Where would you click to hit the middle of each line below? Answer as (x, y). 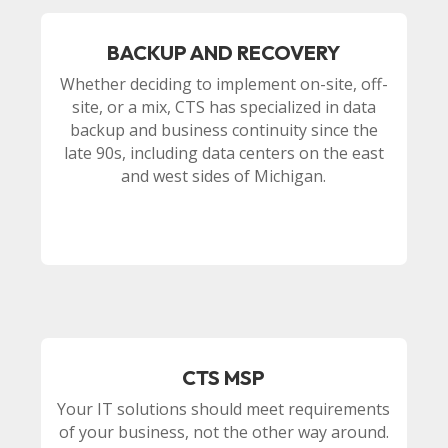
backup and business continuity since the (223, 130)
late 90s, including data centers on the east (223, 153)
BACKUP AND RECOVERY (224, 53)
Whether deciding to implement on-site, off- (223, 84)
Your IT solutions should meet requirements (224, 409)
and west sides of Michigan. (224, 176)
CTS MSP (224, 378)
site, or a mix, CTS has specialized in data (223, 107)
